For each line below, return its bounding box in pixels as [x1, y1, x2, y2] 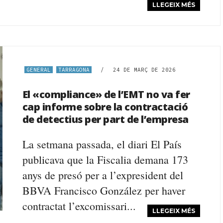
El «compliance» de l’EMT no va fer [22, 88, 190, 101]
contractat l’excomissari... [22, 199, 136, 213]
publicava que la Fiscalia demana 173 [22, 152, 188, 167]
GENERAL [26, 66, 51, 73]
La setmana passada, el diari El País [22, 137, 182, 151]
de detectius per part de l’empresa [22, 112, 189, 126]
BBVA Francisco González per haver [22, 183, 185, 198]
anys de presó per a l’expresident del [22, 168, 183, 182]
